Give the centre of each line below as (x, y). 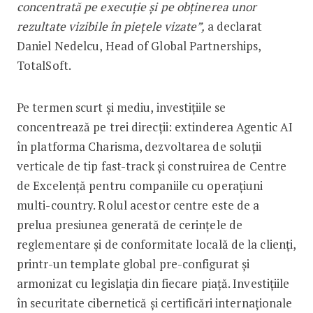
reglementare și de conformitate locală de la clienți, (156, 244)
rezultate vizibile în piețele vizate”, (110, 26)
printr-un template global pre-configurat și (133, 263)
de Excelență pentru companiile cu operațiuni (140, 185)
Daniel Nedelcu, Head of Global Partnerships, (139, 45)
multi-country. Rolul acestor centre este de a (138, 205)
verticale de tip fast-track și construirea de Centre (152, 166)
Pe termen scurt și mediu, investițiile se (121, 107)
